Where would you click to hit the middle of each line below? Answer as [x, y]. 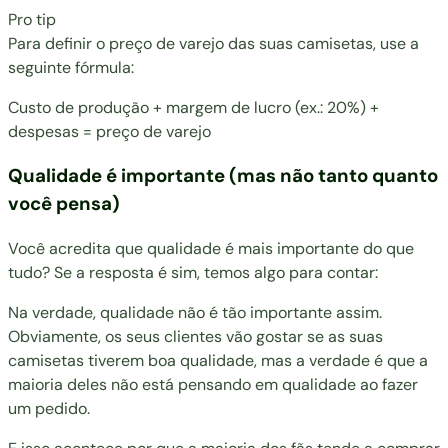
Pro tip [32, 19]
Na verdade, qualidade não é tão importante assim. [195, 313]
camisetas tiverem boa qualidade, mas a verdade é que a [218, 361]
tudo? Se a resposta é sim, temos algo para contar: [193, 273]
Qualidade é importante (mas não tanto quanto [223, 176]
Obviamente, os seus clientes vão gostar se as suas [195, 337]
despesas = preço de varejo [109, 131]
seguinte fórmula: [71, 67]
